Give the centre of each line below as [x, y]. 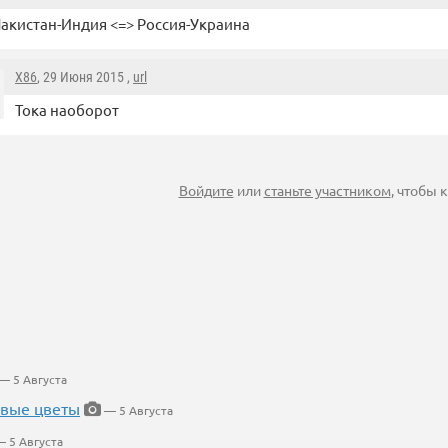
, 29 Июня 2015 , [85, 77]
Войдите [206, 190]
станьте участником [327, 190]
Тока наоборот [67, 109]
